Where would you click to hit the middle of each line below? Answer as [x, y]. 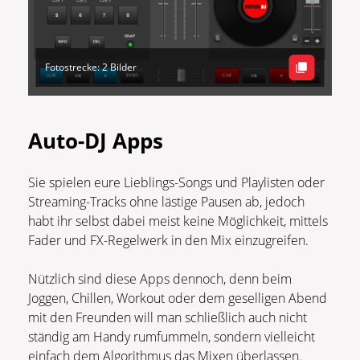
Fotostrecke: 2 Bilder [91, 67]
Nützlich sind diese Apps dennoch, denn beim [160, 279]
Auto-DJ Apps [96, 141]
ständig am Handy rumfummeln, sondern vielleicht [172, 337]
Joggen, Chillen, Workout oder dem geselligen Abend [178, 299]
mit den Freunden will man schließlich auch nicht [168, 318]
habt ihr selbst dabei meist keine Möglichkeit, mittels [178, 221]
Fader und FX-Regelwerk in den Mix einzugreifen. [168, 241]
